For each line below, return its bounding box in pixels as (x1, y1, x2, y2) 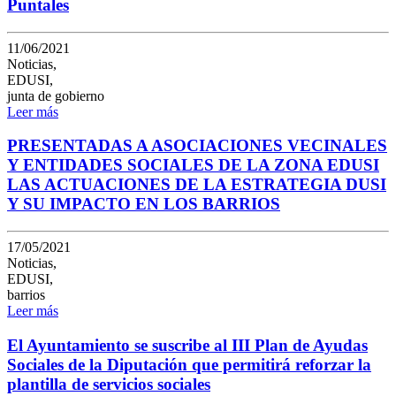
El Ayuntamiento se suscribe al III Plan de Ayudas (7, 335, 368, 354)
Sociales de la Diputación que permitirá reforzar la (7, 354, 371, 374)
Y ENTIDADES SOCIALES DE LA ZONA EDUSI (7, 156, 379, 175)
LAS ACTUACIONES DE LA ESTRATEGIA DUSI (7, 175, 386, 194)
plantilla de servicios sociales (7, 374, 210, 393)
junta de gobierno (7, 88, 104, 103)
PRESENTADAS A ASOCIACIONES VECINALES (7, 136, 387, 156)
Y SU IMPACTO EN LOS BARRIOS (7, 194, 280, 214)
